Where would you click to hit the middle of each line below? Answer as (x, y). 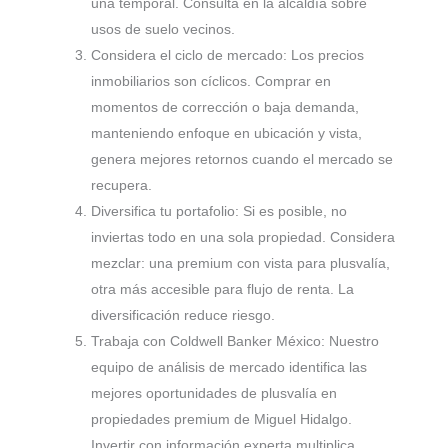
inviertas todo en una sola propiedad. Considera (243, 237)
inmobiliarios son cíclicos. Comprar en (211, 81)
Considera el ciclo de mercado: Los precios (227, 55)
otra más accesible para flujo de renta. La (222, 289)
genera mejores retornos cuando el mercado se (242, 159)
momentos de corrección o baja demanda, (225, 107)
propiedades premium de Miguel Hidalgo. (221, 419)
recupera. (121, 185)
